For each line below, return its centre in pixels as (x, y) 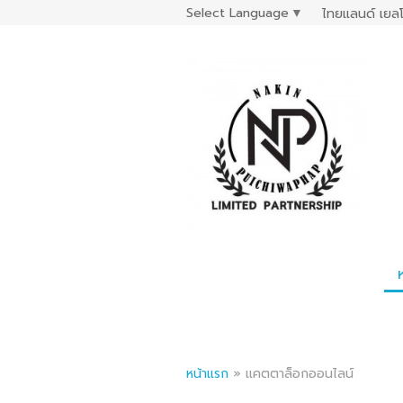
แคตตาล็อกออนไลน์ (300, 374)
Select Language (237, 13)
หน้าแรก (207, 374)
